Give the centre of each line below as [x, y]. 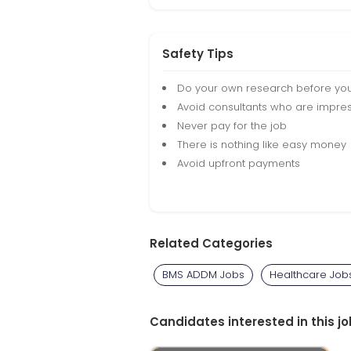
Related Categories [211, 243]
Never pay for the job [232, 126]
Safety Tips [198, 54]
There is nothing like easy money [262, 145]
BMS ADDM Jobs [203, 275]
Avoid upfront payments [239, 163]
